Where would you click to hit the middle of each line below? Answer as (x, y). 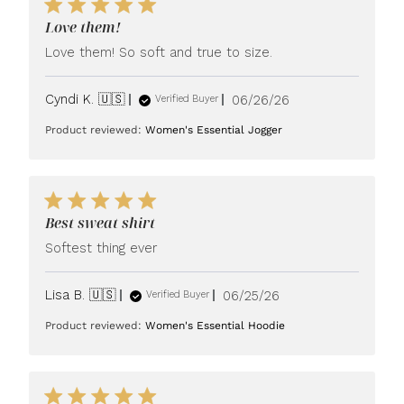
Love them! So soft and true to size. (159, 52)
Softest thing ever (101, 248)
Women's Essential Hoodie (216, 325)
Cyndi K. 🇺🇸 (86, 99)
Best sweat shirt (101, 222)
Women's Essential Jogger (214, 129)
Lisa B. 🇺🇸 (81, 294)
